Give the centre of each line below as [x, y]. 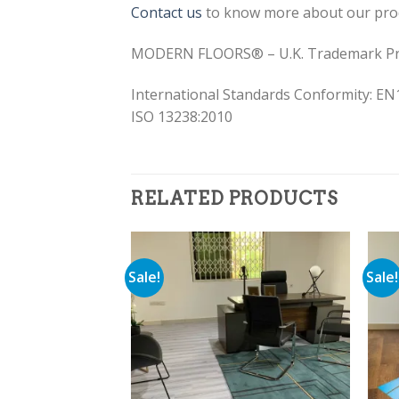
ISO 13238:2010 [182, 117]
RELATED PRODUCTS [234, 198]
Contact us [167, 13]
